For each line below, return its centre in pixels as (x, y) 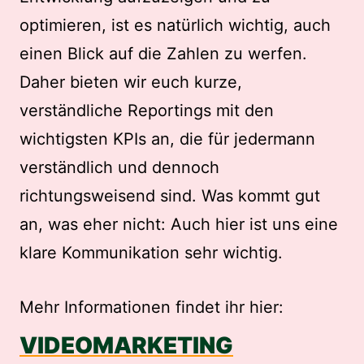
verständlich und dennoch (119, 168)
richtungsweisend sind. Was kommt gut (170, 196)
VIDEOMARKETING (126, 346)
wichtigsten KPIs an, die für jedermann (167, 139)
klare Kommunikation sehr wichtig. (151, 253)
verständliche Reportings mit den (147, 111)
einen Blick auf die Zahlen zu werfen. (163, 54)
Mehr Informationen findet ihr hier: (152, 308)
